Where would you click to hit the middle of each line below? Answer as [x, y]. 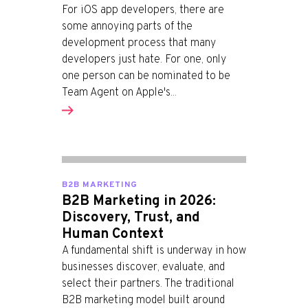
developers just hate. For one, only [144, 60]
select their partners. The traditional [148, 284]
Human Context [113, 234]
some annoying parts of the [127, 27]
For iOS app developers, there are [143, 10]
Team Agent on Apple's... [119, 93]
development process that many [139, 43]
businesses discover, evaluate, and [143, 267]
